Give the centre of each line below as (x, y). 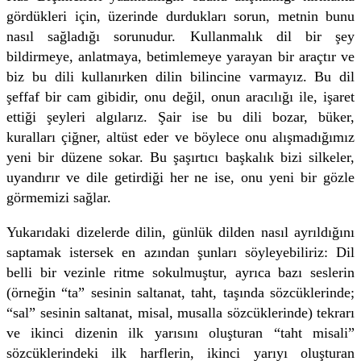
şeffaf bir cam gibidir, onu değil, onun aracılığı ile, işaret (180, 96)
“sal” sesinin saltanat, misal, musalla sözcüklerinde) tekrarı (180, 312)
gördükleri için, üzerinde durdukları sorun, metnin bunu (180, 16)
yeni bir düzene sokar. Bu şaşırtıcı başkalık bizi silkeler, (180, 157)
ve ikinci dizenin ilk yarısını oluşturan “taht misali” (180, 332)
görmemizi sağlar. (59, 197)
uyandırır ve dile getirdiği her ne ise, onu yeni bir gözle (180, 177)
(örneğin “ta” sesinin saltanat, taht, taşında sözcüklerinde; (180, 292)
